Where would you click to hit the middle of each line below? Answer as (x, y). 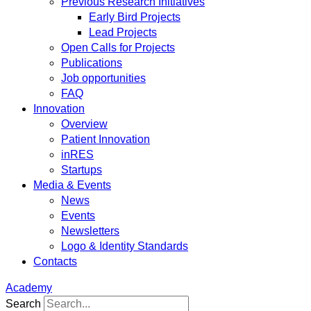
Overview (84, 124)
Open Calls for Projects (118, 48)
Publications (92, 63)
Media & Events (72, 185)
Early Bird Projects (135, 17)
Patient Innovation (106, 139)
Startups (82, 170)
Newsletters (90, 231)
